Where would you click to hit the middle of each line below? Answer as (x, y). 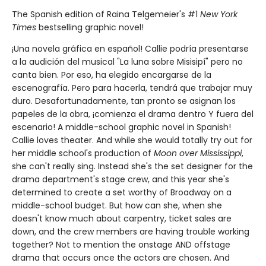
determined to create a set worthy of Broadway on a (122, 193)
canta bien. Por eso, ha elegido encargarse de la (112, 75)
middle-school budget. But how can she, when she (117, 206)
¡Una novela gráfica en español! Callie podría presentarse (130, 49)
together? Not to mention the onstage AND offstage (121, 245)
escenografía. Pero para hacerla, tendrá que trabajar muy (132, 88)
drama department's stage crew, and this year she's (121, 180)
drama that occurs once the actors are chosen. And (121, 258)
